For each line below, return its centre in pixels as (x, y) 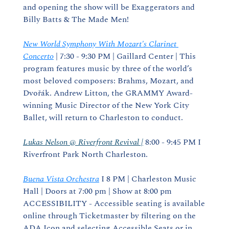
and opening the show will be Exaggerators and (109, 7)
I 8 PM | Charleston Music (148, 179)
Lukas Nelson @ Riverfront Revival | (83, 142)
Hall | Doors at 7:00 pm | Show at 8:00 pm (97, 191)
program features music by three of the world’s (108, 68)
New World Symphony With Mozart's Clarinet (100, 44)
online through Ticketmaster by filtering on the (109, 216)
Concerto (38, 56)
